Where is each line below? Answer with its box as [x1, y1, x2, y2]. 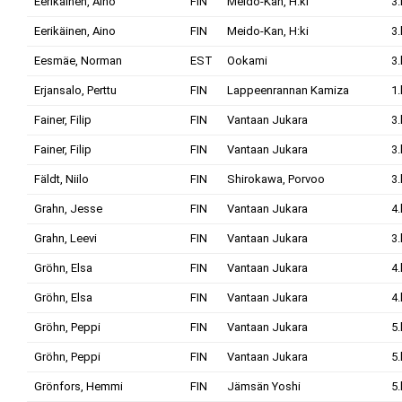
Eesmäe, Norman [34, 54, 122, 67]
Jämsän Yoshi [227, 380, 301, 393]
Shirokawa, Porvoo [227, 172, 325, 186]
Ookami [227, 54, 267, 67]
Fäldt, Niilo [34, 172, 89, 186]
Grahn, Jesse [34, 202, 102, 215]
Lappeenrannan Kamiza [227, 83, 349, 97]
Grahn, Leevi [34, 232, 97, 245]
